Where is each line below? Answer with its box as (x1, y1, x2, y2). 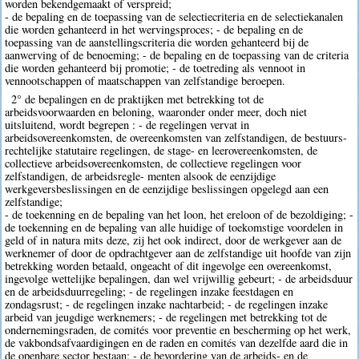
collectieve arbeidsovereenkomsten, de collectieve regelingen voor (5, 155, 302, 171)
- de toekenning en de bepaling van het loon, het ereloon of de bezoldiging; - (5, 206, 354, 222)
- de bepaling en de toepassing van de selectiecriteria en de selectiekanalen (5, 8, 344, 24)
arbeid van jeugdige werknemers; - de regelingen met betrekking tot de (5, 309, 328, 325)
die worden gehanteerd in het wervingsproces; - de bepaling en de (5, 21, 304, 37)
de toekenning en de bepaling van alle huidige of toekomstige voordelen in (5, 219, 344, 235)
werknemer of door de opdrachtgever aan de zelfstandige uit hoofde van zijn (5, 244, 352, 260)
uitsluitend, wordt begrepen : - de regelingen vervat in (5, 116, 250, 132)
